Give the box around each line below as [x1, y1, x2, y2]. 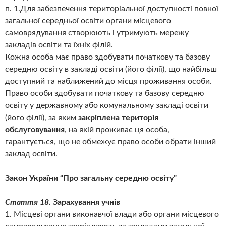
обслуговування [5, 126, 65, 134]
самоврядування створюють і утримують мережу [5, 29, 189, 37]
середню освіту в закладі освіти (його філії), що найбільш [5, 65, 217, 74]
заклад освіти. [5, 150, 58, 158]
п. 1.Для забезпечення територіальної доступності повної [5, 5, 218, 13]
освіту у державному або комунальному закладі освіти [5, 101, 208, 110]
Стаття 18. [5, 198, 53, 207]
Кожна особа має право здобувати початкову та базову [5, 53, 210, 62]
